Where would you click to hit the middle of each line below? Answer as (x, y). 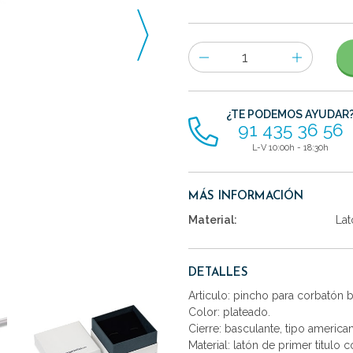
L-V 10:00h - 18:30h (290, 147)
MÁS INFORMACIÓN (246, 196)
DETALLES (218, 273)
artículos (209, 89)
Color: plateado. (229, 312)
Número (208, 50)
